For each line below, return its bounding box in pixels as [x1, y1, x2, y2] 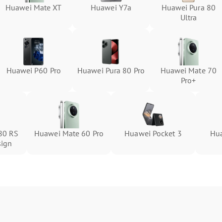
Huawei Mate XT [5, 2, 62, 12]
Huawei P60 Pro [6, 65, 61, 75]
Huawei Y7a [91, 2, 131, 12]
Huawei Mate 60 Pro [34, 128, 104, 138]
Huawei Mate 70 [160, 65, 217, 75]
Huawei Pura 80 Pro [77, 65, 145, 75]
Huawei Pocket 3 [124, 128, 182, 138]
